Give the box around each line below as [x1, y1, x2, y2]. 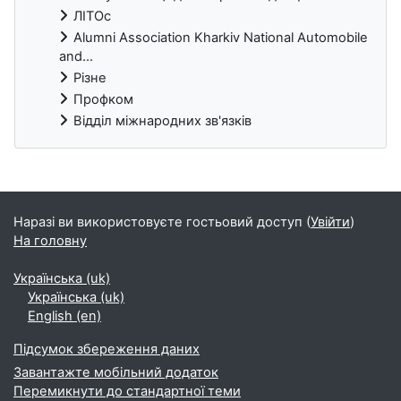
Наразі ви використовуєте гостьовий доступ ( [13, 214, 311, 230]
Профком [73, 90, 133, 107]
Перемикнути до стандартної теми [13, 383, 241, 399]
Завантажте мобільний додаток [13, 364, 218, 380]
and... [59, 47, 93, 64]
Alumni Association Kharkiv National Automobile [73, 29, 368, 46]
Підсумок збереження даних [13, 341, 200, 357]
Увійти [311, 214, 350, 230]
